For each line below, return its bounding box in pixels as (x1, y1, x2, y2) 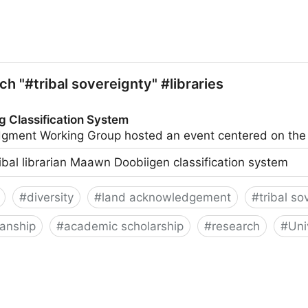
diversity (27, 190, 74, 204)
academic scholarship (64, 219, 184, 233)
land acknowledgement (102, 190, 231, 204)
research (212, 219, 260, 233)
